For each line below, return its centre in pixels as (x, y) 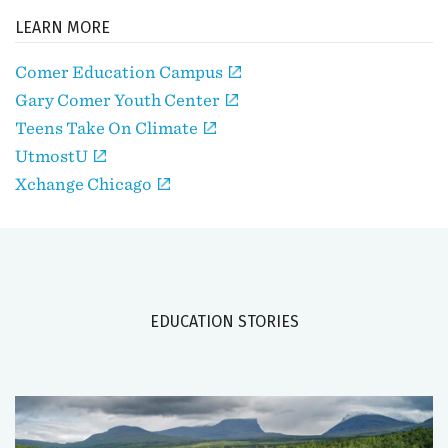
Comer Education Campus (120, 72)
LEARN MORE (62, 28)
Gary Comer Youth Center (119, 100)
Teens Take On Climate (108, 128)
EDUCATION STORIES (224, 322)
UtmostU (53, 156)
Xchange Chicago (85, 184)
